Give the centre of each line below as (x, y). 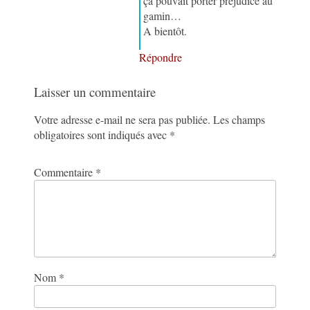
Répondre (161, 57)
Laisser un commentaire (95, 92)
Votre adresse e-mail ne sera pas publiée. (122, 120)
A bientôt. (165, 31)
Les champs (239, 120)
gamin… (163, 16)
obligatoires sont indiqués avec (102, 135)
